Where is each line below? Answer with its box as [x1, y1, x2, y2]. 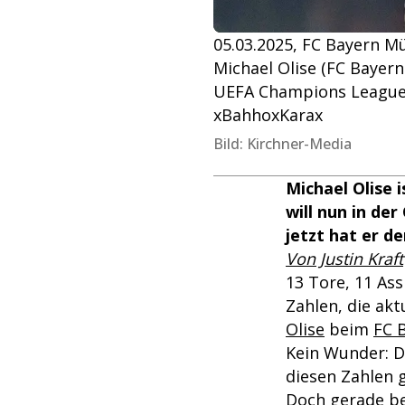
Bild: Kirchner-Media [213, 134, 352, 155]
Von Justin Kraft [286, 248, 403, 270]
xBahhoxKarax [213, 104, 323, 127]
